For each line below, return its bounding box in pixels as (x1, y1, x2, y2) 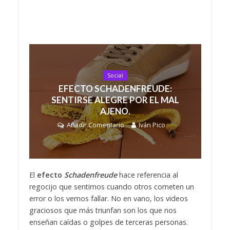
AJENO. (100, 105, 130, 117)
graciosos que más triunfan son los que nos (29, 205, 177, 216)
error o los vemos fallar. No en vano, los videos (29, 194, 188, 204)
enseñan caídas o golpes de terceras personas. (29, 217, 188, 227)
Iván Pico (139, 120, 165, 129)
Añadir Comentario (67, 120, 124, 129)
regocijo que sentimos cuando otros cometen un (29, 182, 194, 192)
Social (107, 71, 123, 79)
